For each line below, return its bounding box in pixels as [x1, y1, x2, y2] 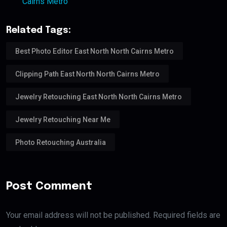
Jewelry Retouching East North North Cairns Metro [15, 92, 182, 101]
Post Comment [6, 180, 92, 192]
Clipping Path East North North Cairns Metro [15, 69, 160, 78]
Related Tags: [6, 26, 71, 35]
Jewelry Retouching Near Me [15, 115, 110, 124]
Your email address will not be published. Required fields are [6, 210, 220, 220]
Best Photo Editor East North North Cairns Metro [15, 47, 174, 55]
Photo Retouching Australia [15, 138, 106, 146]
